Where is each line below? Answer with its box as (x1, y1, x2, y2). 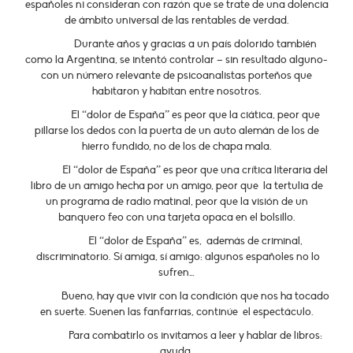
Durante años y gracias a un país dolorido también (73, 37, 317, 50)
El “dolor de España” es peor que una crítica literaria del (62, 163, 329, 176)
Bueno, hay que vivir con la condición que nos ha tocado (61, 289, 329, 303)
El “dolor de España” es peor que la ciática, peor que (70, 108, 320, 121)
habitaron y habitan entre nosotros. (91, 84, 262, 98)
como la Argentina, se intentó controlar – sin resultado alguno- (25, 53, 328, 66)
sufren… (158, 266, 195, 279)
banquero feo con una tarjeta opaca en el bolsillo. (58, 210, 295, 224)
